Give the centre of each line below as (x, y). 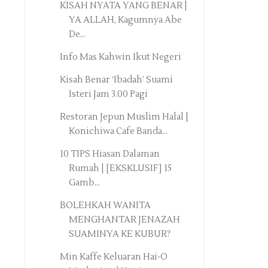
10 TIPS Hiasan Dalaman (109, 154)
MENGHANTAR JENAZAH (124, 220)
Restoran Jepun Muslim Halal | (124, 117)
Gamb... (84, 183)
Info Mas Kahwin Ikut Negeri (120, 57)
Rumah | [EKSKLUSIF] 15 (120, 169)
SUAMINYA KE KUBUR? (119, 234)
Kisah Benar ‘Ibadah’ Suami (116, 80)
